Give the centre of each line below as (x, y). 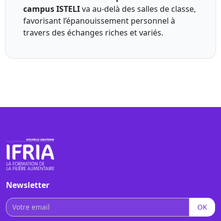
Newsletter (28, 185)
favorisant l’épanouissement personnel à (99, 21)
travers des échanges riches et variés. (93, 33)
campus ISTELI (52, 9)
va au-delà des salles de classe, (138, 9)
